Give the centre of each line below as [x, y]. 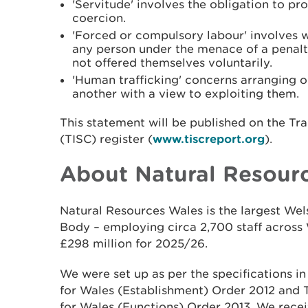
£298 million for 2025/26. [134, 243]
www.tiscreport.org [209, 139]
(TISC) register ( [106, 139]
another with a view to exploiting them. [186, 93]
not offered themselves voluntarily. [172, 63]
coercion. [99, 18]
